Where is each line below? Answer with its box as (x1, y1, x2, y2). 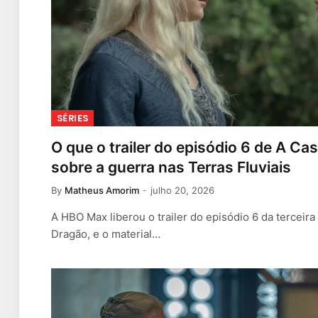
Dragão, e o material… (51, 226, 160, 241)
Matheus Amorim (65, 184, 139, 196)
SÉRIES (57, 111, 89, 125)
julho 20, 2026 (150, 184, 214, 196)
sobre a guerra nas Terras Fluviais (51, 158, 291, 176)
